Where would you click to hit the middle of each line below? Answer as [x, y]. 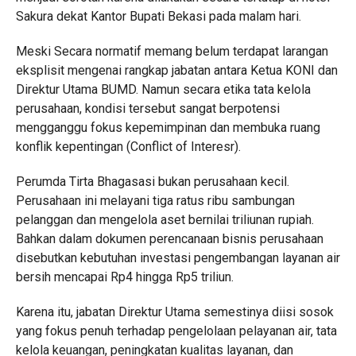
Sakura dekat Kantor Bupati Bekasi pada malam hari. [158, 16]
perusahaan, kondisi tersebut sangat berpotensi [147, 108]
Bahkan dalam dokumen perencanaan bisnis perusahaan [169, 239]
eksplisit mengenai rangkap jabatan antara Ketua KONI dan [176, 70]
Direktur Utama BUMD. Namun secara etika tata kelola [163, 89]
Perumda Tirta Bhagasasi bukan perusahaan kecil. [152, 182]
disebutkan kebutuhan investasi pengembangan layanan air [178, 258]
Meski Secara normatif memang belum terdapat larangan [172, 51]
